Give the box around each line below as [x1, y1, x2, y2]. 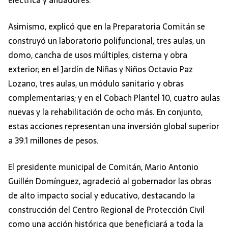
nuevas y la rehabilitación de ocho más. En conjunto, [8, 105, 203, 119]
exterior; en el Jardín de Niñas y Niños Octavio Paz [8, 63, 193, 76]
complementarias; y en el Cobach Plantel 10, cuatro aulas [8, 91, 220, 105]
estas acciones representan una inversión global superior [8, 120, 219, 133]
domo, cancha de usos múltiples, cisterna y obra [8, 48, 187, 62]
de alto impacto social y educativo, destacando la [8, 189, 195, 203]
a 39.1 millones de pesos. [8, 134, 99, 148]
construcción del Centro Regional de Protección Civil [8, 203, 205, 217]
